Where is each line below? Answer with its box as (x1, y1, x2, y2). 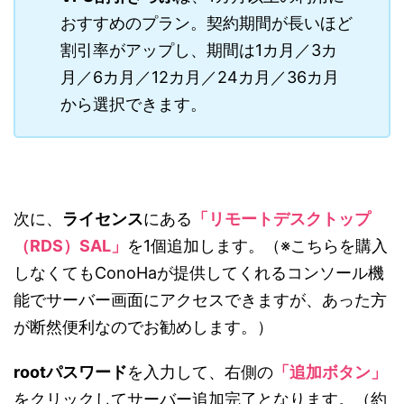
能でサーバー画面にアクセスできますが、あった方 (14, 290, 387, 310)
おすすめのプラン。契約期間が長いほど (60, 14, 353, 33)
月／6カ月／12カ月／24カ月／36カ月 (60, 68, 339, 87)
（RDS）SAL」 (14, 236, 127, 256)
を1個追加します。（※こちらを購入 (127, 236, 388, 256)
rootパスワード (14, 363, 127, 382)
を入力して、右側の (127, 363, 273, 382)
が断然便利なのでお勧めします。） (14, 317, 273, 337)
